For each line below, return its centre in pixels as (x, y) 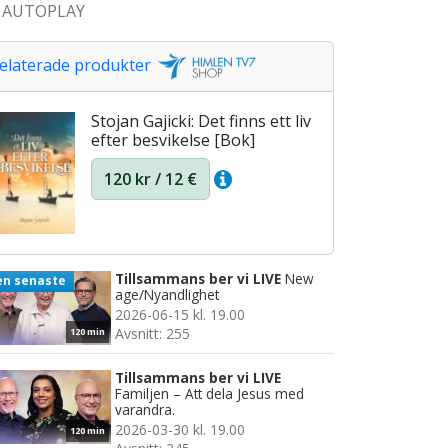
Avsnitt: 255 (152, 334)
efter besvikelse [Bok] (173, 140)
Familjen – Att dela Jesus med (209, 394)
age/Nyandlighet (167, 295)
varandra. (145, 410)
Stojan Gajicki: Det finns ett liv (201, 121)
